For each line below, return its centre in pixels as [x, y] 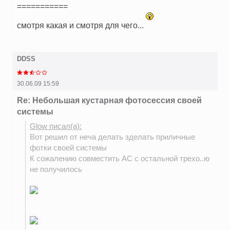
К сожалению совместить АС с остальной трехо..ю [120, 159]
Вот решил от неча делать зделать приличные [112, 137]
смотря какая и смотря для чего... [81, 25]
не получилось [56, 170]
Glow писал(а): [56, 127]
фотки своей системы [68, 148]
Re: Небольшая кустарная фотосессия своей [109, 100]
